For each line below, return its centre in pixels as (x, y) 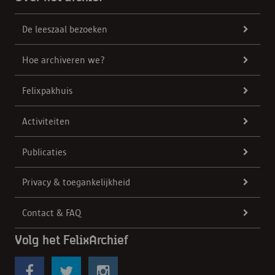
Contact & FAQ (52, 213)
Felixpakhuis (47, 90)
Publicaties (44, 152)
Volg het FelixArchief (71, 240)
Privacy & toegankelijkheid (76, 182)
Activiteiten (46, 121)
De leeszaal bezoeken (65, 29)
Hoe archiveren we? (64, 60)
